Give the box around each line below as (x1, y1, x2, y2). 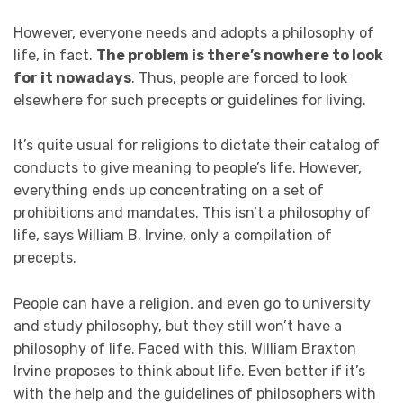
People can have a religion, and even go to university (13, 295, 371, 313)
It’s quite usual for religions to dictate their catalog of (13, 137, 380, 155)
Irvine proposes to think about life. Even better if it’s (13, 363, 365, 381)
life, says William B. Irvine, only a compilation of (13, 227, 332, 245)
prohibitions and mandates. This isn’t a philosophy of (13, 204, 371, 222)
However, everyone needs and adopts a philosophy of (13, 23, 374, 41)
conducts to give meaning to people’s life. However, (13, 159, 362, 177)
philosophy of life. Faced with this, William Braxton (13, 340, 356, 358)
